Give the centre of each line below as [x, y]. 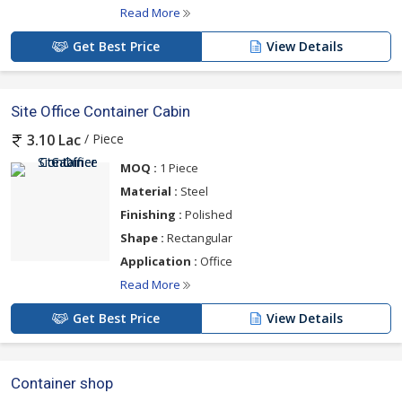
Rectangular [198, 237]
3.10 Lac [54, 140]
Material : [149, 191]
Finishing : [151, 214]
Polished [207, 214]
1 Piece [178, 167]
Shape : [142, 237]
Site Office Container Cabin [100, 112]
